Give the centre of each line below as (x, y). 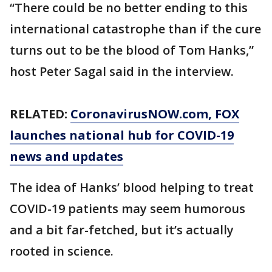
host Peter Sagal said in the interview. (122, 72)
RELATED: (40, 114)
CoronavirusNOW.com (139, 114)
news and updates (66, 157)
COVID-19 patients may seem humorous (127, 209)
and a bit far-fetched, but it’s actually (122, 230)
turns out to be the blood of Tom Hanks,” (132, 50)
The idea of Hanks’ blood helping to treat (132, 188)
